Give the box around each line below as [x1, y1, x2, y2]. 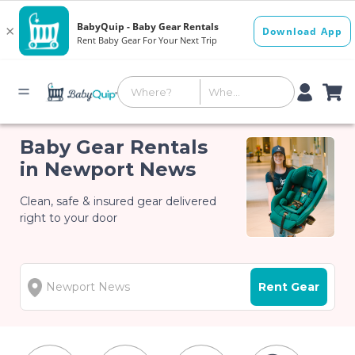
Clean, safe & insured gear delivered [20, 194, 217, 208]
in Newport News [20, 158, 197, 181]
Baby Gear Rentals [20, 136, 208, 158]
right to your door [20, 211, 118, 225]
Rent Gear [258, 280, 319, 295]
